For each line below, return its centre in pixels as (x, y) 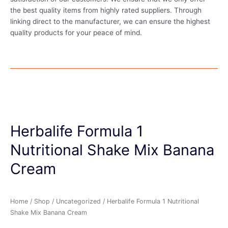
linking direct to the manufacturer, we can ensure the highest (110, 21)
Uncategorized (78, 201)
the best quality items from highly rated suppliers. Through (106, 10)
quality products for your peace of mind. (77, 32)
